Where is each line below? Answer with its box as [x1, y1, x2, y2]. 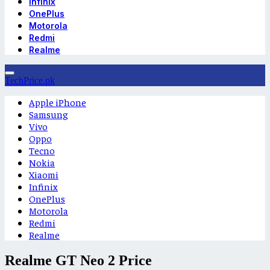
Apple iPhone [29, 96, 86, 108]
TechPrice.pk [5, 75, 55, 86]
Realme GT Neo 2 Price [5, 252, 152, 268]
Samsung [29, 108, 68, 120]
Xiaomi [29, 168, 58, 180]
